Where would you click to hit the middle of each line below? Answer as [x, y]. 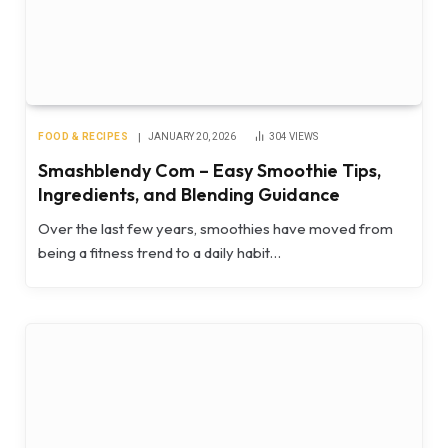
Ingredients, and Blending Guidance [189, 195]
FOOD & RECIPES [83, 137]
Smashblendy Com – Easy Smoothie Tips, [209, 171]
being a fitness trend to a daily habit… [159, 253]
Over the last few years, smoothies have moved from [215, 229]
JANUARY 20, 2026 [192, 137]
